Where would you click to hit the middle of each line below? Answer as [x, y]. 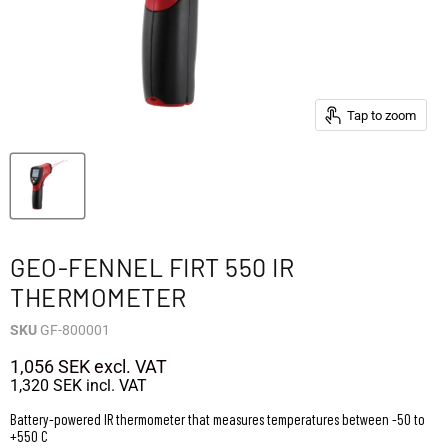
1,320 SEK [46, 386]
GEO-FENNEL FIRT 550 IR [152, 267]
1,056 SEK [50, 367]
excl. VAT [128, 367]
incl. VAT [114, 386]
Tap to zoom [381, 115]
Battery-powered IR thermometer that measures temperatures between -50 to [217, 419]
